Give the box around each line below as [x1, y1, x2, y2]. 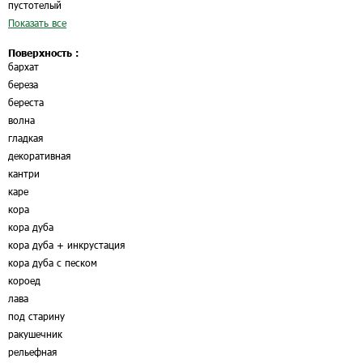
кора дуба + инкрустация [8, 239, 125, 250]
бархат [8, 61, 39, 72]
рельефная [8, 346, 57, 357]
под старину [8, 310, 65, 322]
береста [8, 96, 44, 108]
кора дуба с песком [8, 257, 97, 268]
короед [8, 275, 41, 286]
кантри [8, 168, 40, 179]
